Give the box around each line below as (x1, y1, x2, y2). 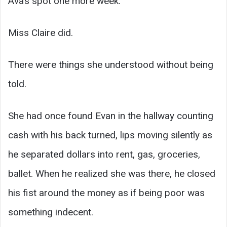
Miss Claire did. (8, 27, 73, 39)
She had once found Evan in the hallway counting (8, 110, 213, 122)
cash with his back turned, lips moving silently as (8, 129, 212, 141)
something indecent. (8, 206, 93, 218)
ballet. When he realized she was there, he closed (8, 168, 215, 180)
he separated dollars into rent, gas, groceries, (8, 148, 200, 161)
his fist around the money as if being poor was (8, 187, 205, 199)
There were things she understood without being (8, 59, 213, 71)
